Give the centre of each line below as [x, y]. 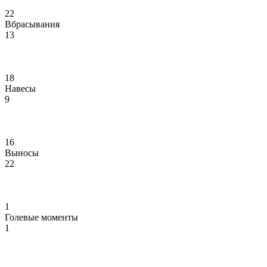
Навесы [20, 89]
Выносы [22, 153]
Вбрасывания [32, 24]
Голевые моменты [41, 218]
